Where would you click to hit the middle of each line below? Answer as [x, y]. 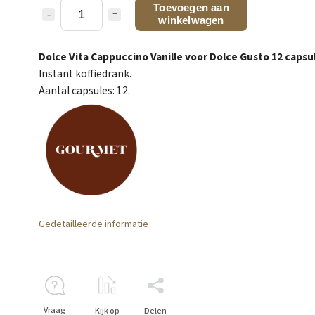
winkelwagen [191, 20]
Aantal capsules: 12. [84, 90]
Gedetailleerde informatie [94, 224]
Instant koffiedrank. [85, 73]
